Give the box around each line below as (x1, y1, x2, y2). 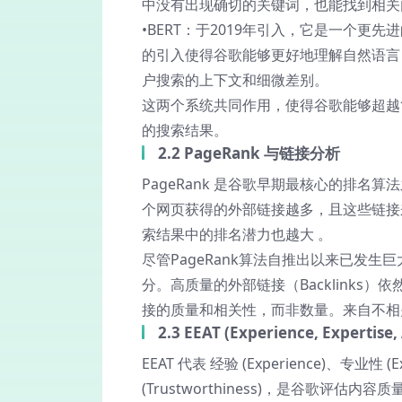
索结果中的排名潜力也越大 (142, 224, 318, 244)
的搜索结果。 (142, 120, 228, 140)
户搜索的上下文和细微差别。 (142, 70, 328, 90)
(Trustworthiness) (142, 379, 262, 398)
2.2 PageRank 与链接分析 (158, 143, 340, 163)
